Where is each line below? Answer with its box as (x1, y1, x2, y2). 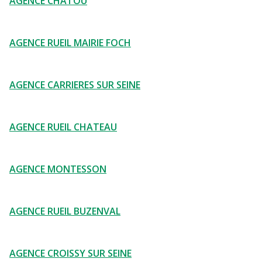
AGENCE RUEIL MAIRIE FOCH (9, 36, 131, 49)
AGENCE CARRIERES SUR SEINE (9, 78, 140, 91)
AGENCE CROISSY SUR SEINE (9, 247, 132, 260)
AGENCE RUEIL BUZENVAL (9, 205, 120, 218)
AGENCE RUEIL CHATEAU (9, 120, 117, 133)
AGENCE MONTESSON (9, 163, 106, 175)
